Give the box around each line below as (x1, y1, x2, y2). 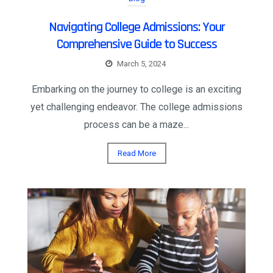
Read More (117, 148, 156, 158)
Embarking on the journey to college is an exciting (32, 83, 241, 95)
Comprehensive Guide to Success (56, 35, 217, 53)
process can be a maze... (84, 118, 189, 130)
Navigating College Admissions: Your (48, 18, 225, 36)
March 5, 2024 (117, 58, 166, 68)
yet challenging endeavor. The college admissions (30, 101, 243, 113)
